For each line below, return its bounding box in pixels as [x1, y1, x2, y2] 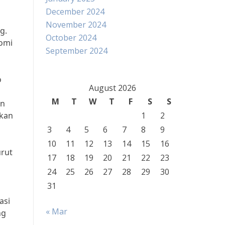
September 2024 [46, 45, 107, 56]
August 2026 [88, 82, 136, 93]
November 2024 [46, 19, 106, 30]
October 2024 [46, 32, 96, 43]
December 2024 [46, 6, 104, 17]
